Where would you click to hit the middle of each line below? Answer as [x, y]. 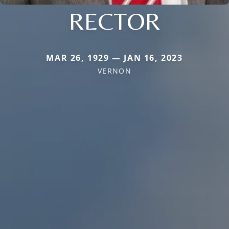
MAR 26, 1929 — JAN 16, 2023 [114, 58]
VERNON [114, 71]
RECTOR [114, 21]
